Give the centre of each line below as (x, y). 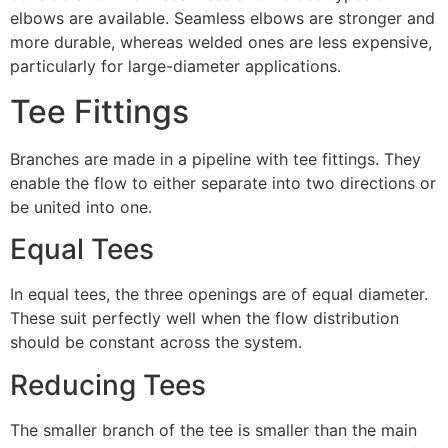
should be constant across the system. (156, 342)
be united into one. (81, 206)
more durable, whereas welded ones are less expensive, (221, 42)
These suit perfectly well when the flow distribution (204, 318)
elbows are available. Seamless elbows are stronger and (222, 18)
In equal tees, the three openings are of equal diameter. (219, 294)
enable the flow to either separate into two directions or (223, 182)
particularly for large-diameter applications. (175, 66)
